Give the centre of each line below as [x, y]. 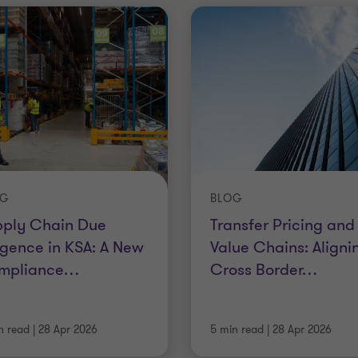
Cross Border [256, 269]
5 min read [237, 330]
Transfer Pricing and [282, 225]
